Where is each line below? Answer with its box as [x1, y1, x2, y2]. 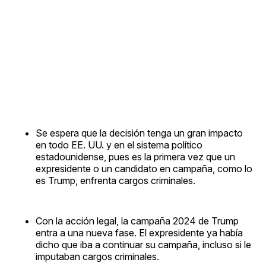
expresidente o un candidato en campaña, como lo [36, 162, 252, 175]
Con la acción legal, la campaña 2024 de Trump [36, 214, 239, 227]
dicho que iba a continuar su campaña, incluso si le [36, 238, 251, 251]
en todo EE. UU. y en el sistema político [36, 138, 202, 151]
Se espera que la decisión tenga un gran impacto [36, 126, 243, 139]
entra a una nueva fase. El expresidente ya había [36, 226, 243, 239]
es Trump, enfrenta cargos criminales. [36, 174, 195, 186]
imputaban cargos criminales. [36, 250, 159, 262]
